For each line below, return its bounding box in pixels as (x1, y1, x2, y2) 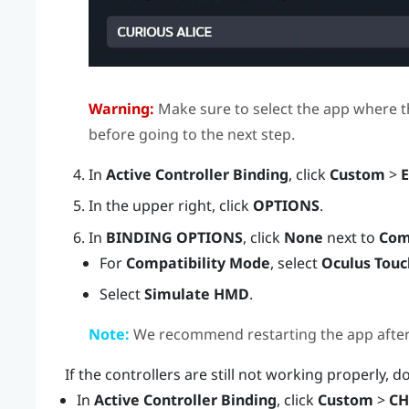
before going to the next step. (88, 123, 295, 144)
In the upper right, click (88, 195, 253, 216)
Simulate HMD (144, 284, 250, 305)
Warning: (88, 98, 154, 119)
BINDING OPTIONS (105, 226, 243, 247)
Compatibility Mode (126, 252, 271, 273)
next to (322, 226, 379, 247)
